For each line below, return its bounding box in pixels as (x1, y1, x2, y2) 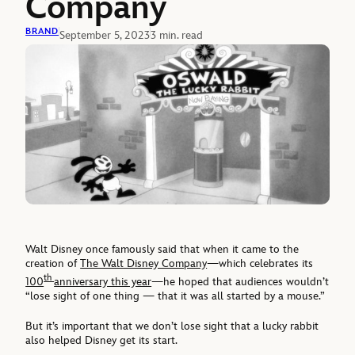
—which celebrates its (207, 256, 314, 270)
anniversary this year (54, 274, 152, 288)
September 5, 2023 (59, 28, 150, 42)
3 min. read (150, 28, 203, 42)
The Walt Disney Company (80, 256, 208, 270)
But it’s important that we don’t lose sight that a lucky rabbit (25, 319, 319, 334)
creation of (25, 256, 81, 270)
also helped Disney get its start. (25, 334, 178, 348)
